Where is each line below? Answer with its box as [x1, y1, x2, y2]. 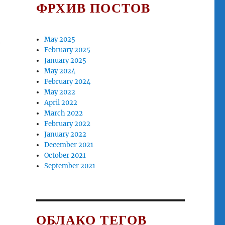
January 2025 [44, 56, 87, 65]
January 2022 [44, 130, 87, 139]
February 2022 [44, 120, 91, 129]
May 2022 [44, 88, 76, 97]
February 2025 [44, 46, 91, 55]
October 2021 [44, 151, 86, 160]
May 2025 [44, 35, 76, 44]
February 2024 [44, 77, 91, 86]
